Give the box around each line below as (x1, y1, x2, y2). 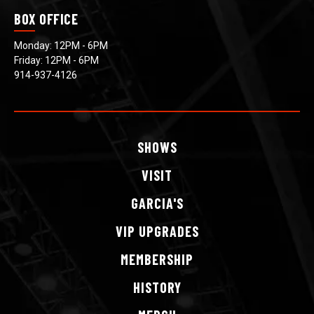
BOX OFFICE (14, 11, 78, 27)
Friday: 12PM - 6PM (14, 55, 99, 66)
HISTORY (132, 279, 182, 296)
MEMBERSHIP (121, 251, 193, 268)
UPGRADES (135, 223, 199, 240)
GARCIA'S (130, 195, 184, 212)
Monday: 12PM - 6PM (14, 40, 108, 51)
